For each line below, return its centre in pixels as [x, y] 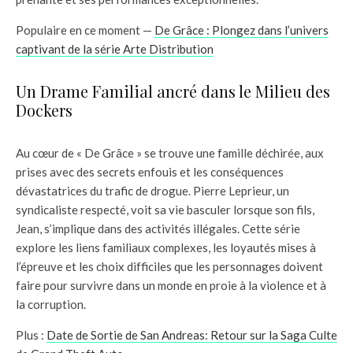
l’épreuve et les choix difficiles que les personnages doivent [169, 267]
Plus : [31, 335]
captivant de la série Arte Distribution [115, 49]
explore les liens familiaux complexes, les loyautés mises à [166, 248]
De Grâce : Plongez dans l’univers [242, 30]
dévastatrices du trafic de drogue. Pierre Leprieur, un [152, 191]
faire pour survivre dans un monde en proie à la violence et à [171, 286]
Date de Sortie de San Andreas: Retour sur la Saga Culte [192, 335]
